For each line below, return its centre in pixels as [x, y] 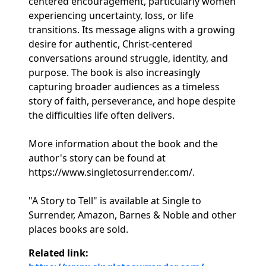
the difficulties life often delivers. [102, 115]
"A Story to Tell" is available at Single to [115, 201]
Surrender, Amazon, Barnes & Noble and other [132, 215]
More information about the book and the [123, 144]
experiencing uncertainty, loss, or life [111, 15]
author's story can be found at [97, 158]
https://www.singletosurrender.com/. [112, 172]
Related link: [58, 253]
